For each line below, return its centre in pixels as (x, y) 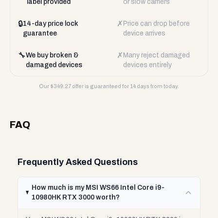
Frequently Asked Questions (78, 162)
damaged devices (54, 65)
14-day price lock (51, 24)
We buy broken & (52, 55)
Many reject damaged (156, 55)
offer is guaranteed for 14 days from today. (125, 86)
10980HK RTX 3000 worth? (75, 197)
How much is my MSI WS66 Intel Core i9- (98, 188)
